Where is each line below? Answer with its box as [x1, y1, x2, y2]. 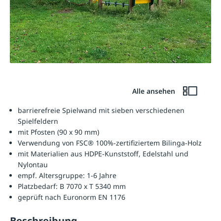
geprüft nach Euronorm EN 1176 [18, 192, 125, 202]
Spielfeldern [18, 116, 58, 126]
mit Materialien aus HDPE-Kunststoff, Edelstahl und [18, 149, 188, 159]
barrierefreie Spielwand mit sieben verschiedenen [18, 106, 184, 115]
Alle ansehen [132, 86, 177, 96]
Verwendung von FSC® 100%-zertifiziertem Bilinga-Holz [18, 138, 202, 148]
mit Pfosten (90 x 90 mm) [18, 127, 101, 137]
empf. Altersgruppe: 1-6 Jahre [18, 171, 116, 181]
